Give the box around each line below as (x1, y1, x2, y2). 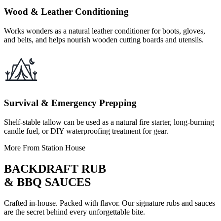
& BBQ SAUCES (4, 175, 91, 188)
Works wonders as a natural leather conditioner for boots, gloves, (4, 26, 205, 35)
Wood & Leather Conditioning (4, 6, 129, 17)
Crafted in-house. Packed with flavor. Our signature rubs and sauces (4, 198, 215, 207)
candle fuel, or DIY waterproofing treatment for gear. (4, 127, 168, 136)
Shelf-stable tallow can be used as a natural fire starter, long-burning (4, 118, 214, 127)
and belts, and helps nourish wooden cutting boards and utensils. (4, 35, 204, 44)
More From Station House (4, 144, 85, 152)
